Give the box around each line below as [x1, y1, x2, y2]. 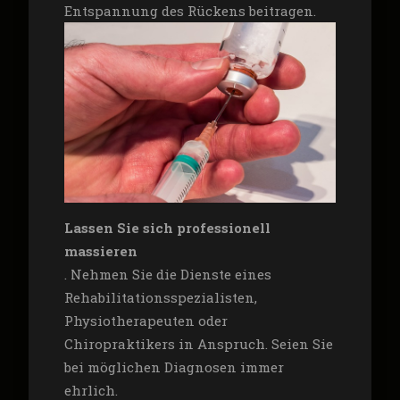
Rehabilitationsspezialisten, [63, 288, 257, 307]
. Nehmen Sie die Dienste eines [63, 265, 271, 284]
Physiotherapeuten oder [63, 312, 228, 330]
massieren [63, 242, 137, 261]
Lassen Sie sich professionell [63, 219, 271, 237]
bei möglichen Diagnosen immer [63, 358, 284, 377]
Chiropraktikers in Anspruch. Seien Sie [63, 335, 333, 354]
